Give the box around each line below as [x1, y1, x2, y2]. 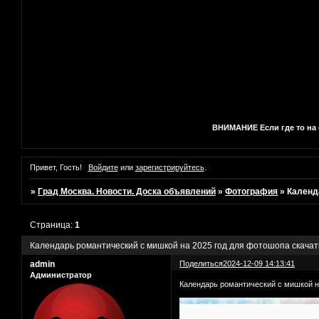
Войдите [88, 163, 118, 172]
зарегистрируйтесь [135, 163, 204, 172]
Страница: [30, 219, 75, 230]
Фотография [225, 187, 278, 197]
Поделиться [179, 258, 224, 268]
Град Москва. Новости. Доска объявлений [38, 187, 216, 197]
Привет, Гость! [30, 163, 82, 172]
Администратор [30, 270, 92, 279]
